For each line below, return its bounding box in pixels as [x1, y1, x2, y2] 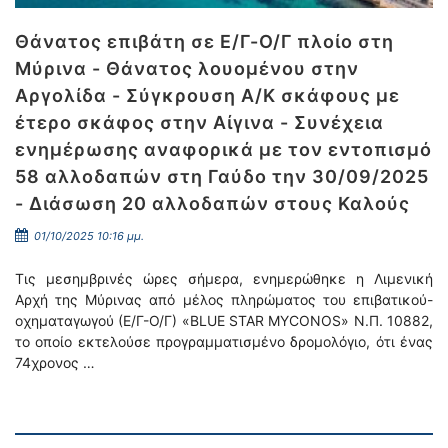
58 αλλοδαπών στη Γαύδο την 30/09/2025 [15, 166, 429, 187]
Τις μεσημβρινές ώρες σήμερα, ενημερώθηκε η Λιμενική [15, 270, 433, 287]
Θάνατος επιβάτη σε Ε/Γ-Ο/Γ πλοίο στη [15, 31, 394, 52]
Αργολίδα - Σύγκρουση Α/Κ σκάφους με [15, 85, 400, 106]
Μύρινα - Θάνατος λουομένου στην [15, 58, 359, 79]
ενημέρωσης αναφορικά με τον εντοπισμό [15, 139, 432, 160]
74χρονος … [15, 354, 95, 371]
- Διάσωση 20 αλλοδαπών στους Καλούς [15, 193, 410, 214]
